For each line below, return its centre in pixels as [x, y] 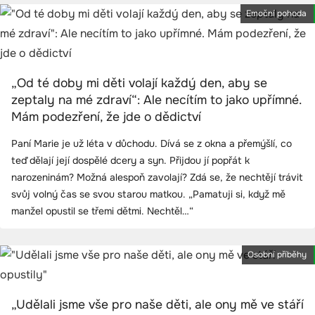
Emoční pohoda [276, 13]
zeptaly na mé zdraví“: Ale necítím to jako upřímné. [156, 99]
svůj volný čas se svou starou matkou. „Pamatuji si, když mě [148, 194]
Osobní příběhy [277, 254]
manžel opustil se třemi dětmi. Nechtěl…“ [102, 211]
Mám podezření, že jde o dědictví [106, 116]
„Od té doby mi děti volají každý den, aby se [139, 83]
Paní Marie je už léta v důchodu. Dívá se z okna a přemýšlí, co [152, 143]
